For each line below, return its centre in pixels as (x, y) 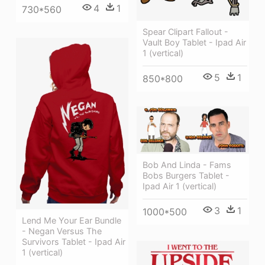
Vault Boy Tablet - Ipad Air (194, 42)
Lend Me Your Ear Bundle (72, 221)
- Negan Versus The (62, 231)
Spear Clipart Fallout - (185, 31)
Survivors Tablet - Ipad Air (74, 242)
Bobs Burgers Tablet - (186, 176)
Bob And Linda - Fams (187, 165)
